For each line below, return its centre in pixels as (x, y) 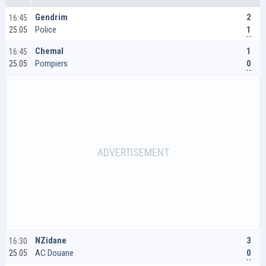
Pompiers (51, 64)
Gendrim (51, 17)
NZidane (51, 240)
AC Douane (54, 253)
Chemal (49, 51)
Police (46, 30)
